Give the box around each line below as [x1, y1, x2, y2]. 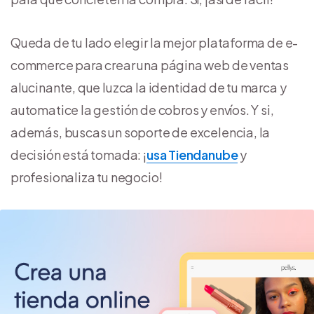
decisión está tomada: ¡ [11, 146, 146, 163]
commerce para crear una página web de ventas [11, 56, 289, 73]
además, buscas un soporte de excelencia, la [11, 123, 271, 140]
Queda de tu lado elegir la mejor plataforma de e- [11, 34, 299, 50]
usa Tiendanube [146, 146, 238, 163]
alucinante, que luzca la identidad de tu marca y [11, 78, 287, 95]
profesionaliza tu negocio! [11, 168, 163, 185]
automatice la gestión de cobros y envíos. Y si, [11, 101, 274, 118]
